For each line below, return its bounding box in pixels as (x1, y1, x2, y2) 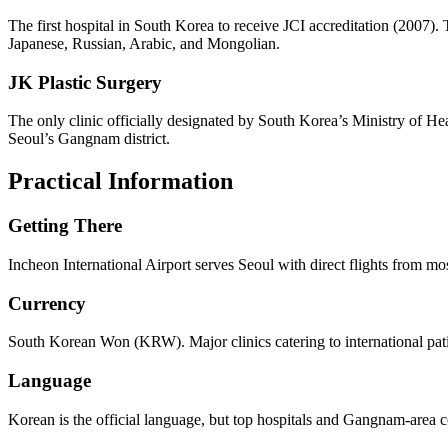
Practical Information (8, 168, 233, 195)
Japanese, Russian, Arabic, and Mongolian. (8, 34, 280, 52)
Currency (8, 292, 86, 314)
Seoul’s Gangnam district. (8, 130, 170, 148)
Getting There (8, 215, 122, 237)
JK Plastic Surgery (8, 71, 162, 93)
